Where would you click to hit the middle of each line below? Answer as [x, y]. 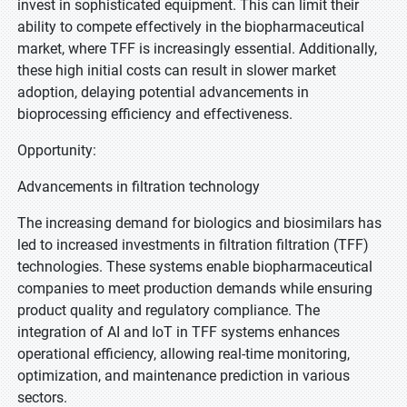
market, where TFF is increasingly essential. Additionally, [197, 49]
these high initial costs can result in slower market [177, 70]
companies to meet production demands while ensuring [195, 288]
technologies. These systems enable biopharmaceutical [195, 267]
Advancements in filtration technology [139, 187]
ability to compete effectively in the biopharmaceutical [191, 27]
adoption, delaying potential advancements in [163, 92]
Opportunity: [57, 150]
